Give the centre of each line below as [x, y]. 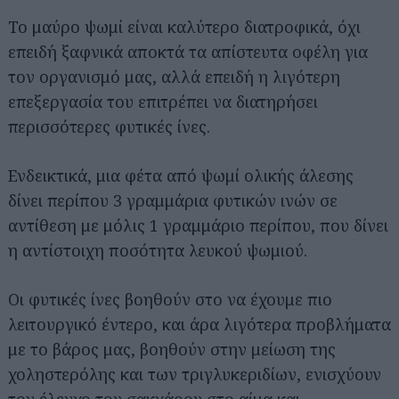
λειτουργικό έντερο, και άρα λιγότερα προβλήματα [199, 324]
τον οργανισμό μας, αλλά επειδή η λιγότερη [174, 77]
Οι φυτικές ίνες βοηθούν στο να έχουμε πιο [170, 299]
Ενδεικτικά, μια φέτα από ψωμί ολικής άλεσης [181, 175]
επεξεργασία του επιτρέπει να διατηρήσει [163, 102]
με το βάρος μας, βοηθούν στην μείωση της [172, 349]
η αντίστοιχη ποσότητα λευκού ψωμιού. [158, 250]
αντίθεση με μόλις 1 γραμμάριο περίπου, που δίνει [198, 225]
